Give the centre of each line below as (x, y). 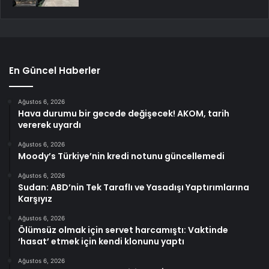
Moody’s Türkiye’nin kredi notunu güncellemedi (121, 156)
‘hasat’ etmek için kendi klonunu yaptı (101, 241)
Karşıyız (35, 198)
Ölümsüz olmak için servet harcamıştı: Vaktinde (123, 230)
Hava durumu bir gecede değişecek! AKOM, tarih (124, 113)
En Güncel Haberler (55, 70)
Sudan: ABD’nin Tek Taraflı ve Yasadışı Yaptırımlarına (134, 187)
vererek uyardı (50, 125)
